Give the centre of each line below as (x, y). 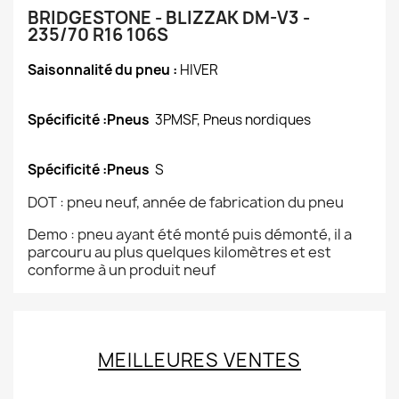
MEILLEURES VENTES (199, 360)
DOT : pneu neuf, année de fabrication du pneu (186, 202)
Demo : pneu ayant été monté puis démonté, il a (190, 234)
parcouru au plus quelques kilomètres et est (179, 252)
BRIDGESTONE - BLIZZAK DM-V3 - (169, 18)
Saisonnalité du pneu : (104, 70)
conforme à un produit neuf (122, 270)
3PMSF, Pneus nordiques (233, 120)
